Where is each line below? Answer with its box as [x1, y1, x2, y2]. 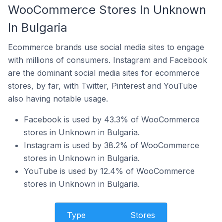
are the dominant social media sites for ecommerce [8, 68, 200, 78]
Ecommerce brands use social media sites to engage [8, 42, 204, 52]
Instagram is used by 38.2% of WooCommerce [24, 140, 199, 150]
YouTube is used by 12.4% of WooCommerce [24, 166, 195, 176]
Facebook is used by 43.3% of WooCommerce [24, 114, 200, 124]
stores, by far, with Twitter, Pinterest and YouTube [8, 81, 197, 91]
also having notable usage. [8, 94, 108, 104]
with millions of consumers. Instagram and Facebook [8, 55, 207, 65]
